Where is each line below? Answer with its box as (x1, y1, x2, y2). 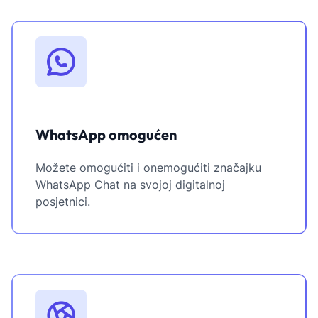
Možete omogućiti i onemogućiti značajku (35, 160, 261, 175)
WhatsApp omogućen (35, 126, 177, 144)
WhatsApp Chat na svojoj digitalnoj (35, 177, 225, 192)
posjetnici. (35, 194, 90, 209)
